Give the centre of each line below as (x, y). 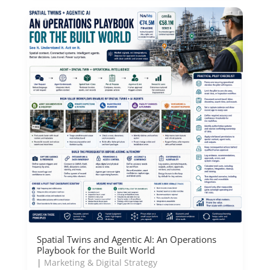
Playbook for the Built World (96, 250)
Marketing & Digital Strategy (100, 262)
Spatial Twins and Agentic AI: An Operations (126, 239)
